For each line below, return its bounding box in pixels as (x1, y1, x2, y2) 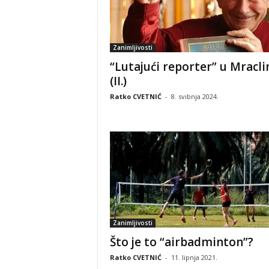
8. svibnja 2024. (171, 91, 219, 101)
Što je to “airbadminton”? (109, 234, 253, 250)
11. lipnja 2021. (171, 252, 217, 262)
